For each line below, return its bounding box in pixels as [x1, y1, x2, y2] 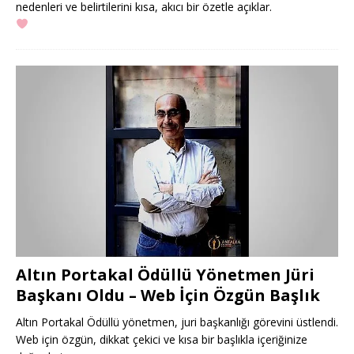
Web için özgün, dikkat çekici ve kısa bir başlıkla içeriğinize [16, 331, 307, 347]
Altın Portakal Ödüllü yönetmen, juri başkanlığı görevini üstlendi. [16, 314, 338, 330]
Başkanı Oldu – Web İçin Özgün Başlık [16, 284, 320, 306]
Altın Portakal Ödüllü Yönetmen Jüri [16, 263, 314, 285]
